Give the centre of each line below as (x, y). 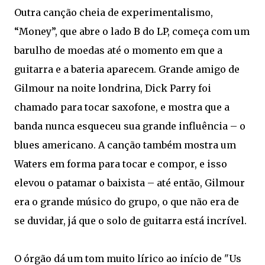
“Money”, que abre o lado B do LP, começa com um (132, 31)
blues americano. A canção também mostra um (125, 145)
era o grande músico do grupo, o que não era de (127, 202)
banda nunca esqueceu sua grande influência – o (130, 126)
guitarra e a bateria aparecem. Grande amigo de (127, 69)
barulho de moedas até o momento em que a (118, 50)
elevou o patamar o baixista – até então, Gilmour (130, 183)
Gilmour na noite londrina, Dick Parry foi (113, 88)
